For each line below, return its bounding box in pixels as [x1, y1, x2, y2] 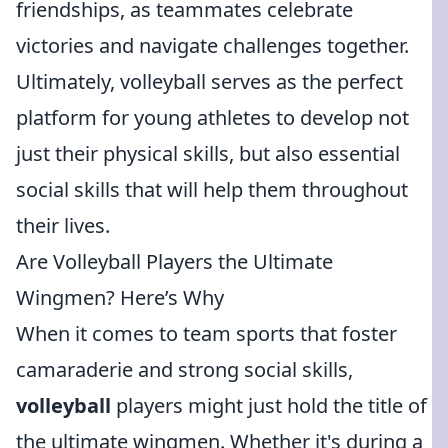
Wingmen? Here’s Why [16, 284, 224, 311]
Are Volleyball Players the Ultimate [16, 248, 333, 275]
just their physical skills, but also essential [16, 140, 400, 167]
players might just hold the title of [111, 392, 427, 419]
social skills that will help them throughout [16, 176, 408, 203]
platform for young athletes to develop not [16, 104, 409, 131]
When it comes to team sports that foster [16, 320, 397, 347]
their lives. [16, 212, 110, 239]
